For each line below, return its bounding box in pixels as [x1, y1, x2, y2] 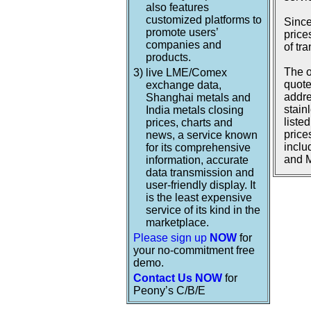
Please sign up [133, 232, 210, 244]
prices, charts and [146, 117, 233, 128]
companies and [146, 39, 221, 51]
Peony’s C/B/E [133, 285, 205, 296]
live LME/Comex [146, 67, 227, 78]
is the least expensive [146, 192, 252, 203]
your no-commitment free [133, 244, 255, 256]
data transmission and [146, 167, 254, 178]
